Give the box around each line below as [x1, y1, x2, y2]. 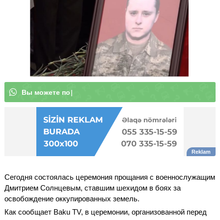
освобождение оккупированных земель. [4, 194, 139, 203]
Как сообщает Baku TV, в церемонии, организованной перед [4, 207, 207, 216]
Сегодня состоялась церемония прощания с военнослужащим [4, 172, 215, 181]
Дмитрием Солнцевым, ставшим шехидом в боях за [4, 183, 181, 192]
